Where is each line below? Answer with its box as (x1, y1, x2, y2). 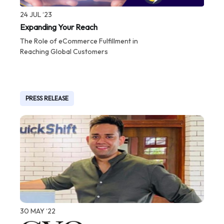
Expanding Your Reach (20, 21, 98, 32)
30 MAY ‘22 (20, 206, 56, 215)
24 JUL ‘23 (20, 9, 52, 19)
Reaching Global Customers (20, 46, 108, 56)
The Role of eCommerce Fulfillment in (20, 36, 138, 45)
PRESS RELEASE (25, 94, 69, 102)
